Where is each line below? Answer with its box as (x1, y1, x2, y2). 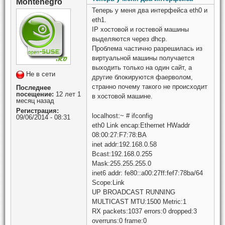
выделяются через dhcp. (92, 35, 167, 43)
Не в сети (26, 70, 55, 78)
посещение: (16, 90, 54, 98)
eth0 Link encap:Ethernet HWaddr (92, 121, 190, 129)
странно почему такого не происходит (92, 83, 207, 91)
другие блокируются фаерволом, (92, 73, 193, 81)
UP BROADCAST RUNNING (92, 188, 175, 196)
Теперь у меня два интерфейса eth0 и (92, 7, 207, 15)
